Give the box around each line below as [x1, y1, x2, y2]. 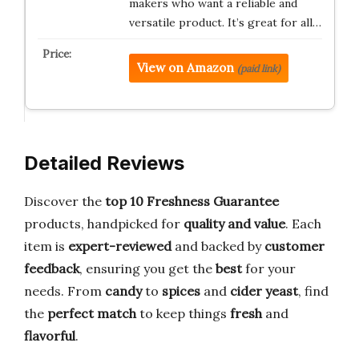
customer [264, 238, 325, 254]
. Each [285, 216, 321, 232]
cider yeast [230, 283, 298, 299]
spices [162, 283, 200, 299]
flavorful [24, 328, 75, 344]
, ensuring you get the [79, 260, 216, 276]
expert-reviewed [68, 238, 171, 254]
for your [242, 260, 296, 276]
